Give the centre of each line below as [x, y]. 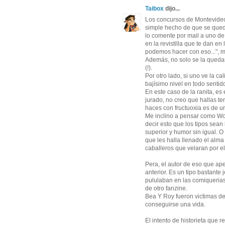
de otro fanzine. [166, 188]
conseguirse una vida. [175, 204]
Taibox [154, 8]
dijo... [172, 8]
